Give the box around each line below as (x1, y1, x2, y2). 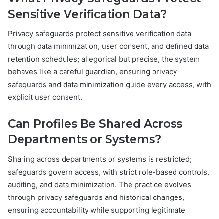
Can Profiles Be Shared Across (8, 117, 182, 131)
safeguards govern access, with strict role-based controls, (8, 167, 209, 176)
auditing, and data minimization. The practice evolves (8, 179, 191, 189)
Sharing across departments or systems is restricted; (8, 154, 192, 164)
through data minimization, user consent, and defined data (8, 42, 209, 51)
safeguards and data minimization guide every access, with (8, 80, 211, 89)
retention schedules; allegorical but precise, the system (8, 54, 200, 64)
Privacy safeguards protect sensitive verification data (8, 29, 191, 39)
